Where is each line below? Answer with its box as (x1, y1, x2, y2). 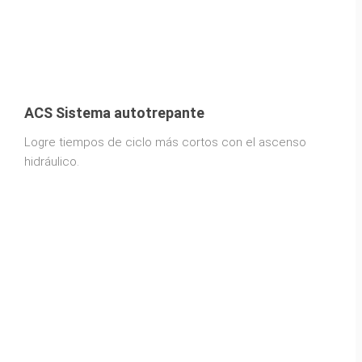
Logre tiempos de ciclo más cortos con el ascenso (24, 134, 306, 149)
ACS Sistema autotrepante (24, 103, 204, 121)
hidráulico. (24, 154, 79, 169)
